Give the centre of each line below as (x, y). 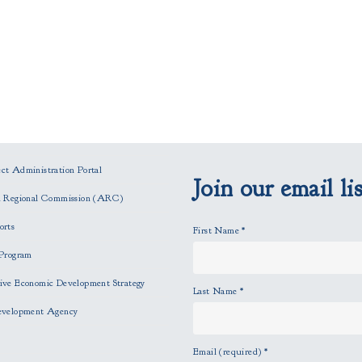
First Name (217, 230)
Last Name (216, 291)
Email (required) (228, 351)
